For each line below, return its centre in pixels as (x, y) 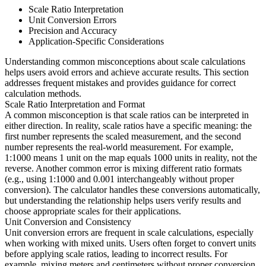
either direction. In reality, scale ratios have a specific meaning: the (128, 126)
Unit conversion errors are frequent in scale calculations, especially (129, 233)
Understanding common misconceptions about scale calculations (125, 62)
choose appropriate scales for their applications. (93, 211)
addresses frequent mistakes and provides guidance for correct (120, 83)
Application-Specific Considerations (96, 42)
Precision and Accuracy (73, 31)
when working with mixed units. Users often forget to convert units (130, 243)
